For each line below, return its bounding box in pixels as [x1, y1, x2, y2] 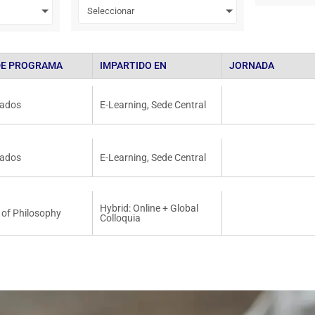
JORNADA [229, 60, 275, 72]
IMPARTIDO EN [99, 60, 167, 72]
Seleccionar [87, 6, 135, 17]
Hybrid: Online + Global [99, 202, 198, 214]
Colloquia [99, 212, 141, 224]
